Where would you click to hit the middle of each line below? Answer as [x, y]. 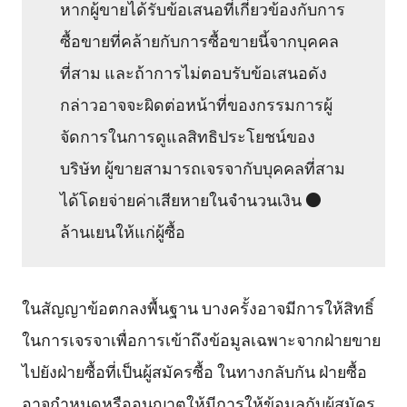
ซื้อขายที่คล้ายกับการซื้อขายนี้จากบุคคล [200, 40]
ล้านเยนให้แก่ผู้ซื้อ [123, 230]
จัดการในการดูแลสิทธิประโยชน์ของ [188, 135]
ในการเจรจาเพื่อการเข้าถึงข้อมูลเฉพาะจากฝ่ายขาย [201, 338]
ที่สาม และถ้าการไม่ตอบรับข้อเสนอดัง [194, 71]
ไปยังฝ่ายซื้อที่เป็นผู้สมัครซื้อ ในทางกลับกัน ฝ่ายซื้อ [194, 370]
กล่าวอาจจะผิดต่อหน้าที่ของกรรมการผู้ [197, 103]
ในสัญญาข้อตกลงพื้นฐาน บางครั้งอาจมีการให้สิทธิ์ [198, 307]
